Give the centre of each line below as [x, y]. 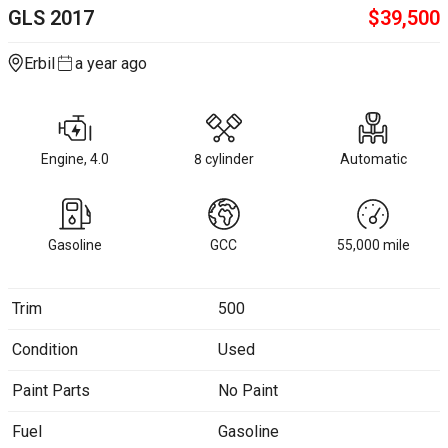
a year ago [111, 63]
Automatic [373, 159]
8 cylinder [223, 159]
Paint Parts [51, 390]
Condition [45, 349]
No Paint [247, 390]
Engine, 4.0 [74, 159]
